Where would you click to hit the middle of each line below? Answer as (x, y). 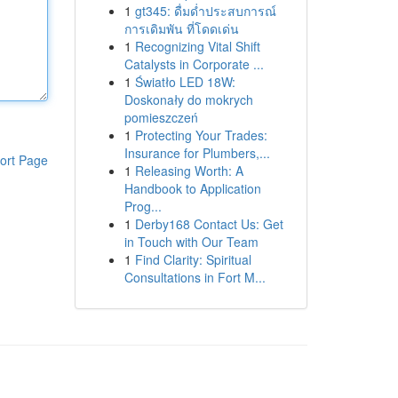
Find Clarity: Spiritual (193, 259)
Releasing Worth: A (189, 171)
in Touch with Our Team (191, 242)
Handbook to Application (192, 188)
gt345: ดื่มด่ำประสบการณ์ (205, 11)
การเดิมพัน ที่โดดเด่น (181, 28)
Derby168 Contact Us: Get (209, 224)
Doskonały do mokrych (188, 99)
